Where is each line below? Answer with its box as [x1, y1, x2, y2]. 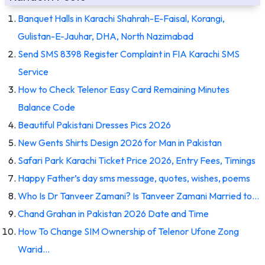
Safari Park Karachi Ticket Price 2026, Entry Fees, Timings [18, 154, 256, 166]
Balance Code [18, 101, 75, 113]
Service [18, 65, 49, 77]
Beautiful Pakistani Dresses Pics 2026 [18, 118, 171, 131]
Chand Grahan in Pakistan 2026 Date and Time [18, 207, 209, 219]
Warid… [18, 243, 50, 255]
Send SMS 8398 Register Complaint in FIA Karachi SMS [18, 47, 240, 60]
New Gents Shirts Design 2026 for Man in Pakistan [18, 136, 222, 148]
